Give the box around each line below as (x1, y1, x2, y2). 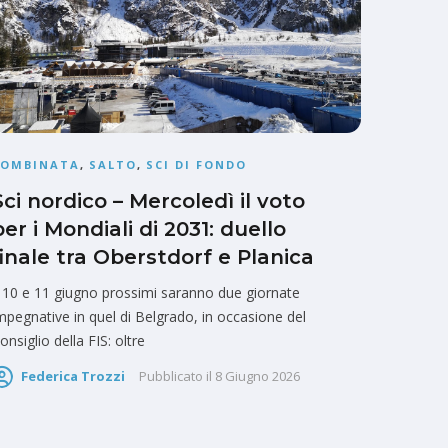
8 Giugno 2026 (215, 367, 300, 386)
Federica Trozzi (21, 367, 125, 386)
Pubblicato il (139, 367, 212, 386)
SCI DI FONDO (146, 157, 247, 173)
